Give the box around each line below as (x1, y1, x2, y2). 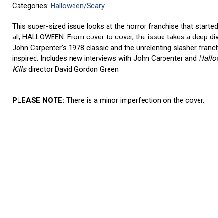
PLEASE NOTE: (12, 96, 67, 105)
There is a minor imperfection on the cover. (66, 96, 205, 105)
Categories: (12, 1, 51, 10)
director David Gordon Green (28, 65, 119, 73)
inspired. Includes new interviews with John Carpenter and (12, 54, 199, 63)
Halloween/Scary (51, 1, 105, 10)
